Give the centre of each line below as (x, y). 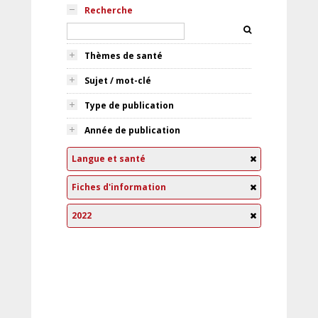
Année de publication (132, 130)
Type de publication (129, 105)
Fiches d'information (119, 187)
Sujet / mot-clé (118, 81)
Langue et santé (109, 159)
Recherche (109, 10)
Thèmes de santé (124, 56)
